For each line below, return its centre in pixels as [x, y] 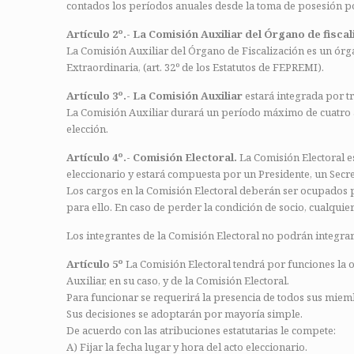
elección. [87, 129]
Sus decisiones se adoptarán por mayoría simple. [185, 314]
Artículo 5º [95, 264]
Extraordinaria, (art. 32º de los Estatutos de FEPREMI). [195, 67]
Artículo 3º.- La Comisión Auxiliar [154, 96]
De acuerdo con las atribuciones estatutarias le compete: [201, 330]
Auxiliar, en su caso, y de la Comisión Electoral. [178, 281]
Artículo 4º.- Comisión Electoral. [152, 157]
